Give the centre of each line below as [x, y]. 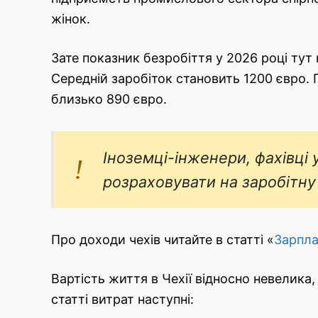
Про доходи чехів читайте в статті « [163, 240]
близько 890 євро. [109, 99]
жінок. [71, 19]
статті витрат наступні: [122, 299]
